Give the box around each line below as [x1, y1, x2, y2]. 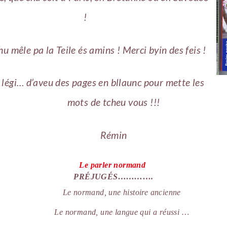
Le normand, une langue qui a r [54, 207, 163, 216]
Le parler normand [79, 160, 146, 169]
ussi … [166, 207, 189, 216]
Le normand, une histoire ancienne [62, 187, 181, 197]
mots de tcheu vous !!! [67, 96, 160, 108]
